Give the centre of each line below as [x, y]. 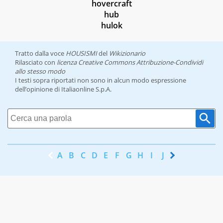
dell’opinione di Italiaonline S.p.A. [63, 89]
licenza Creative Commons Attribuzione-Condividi [130, 62]
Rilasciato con [36, 62]
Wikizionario [127, 54]
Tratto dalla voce [40, 54]
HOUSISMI [81, 54]
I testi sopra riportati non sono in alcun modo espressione [101, 80]
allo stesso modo [40, 71]
